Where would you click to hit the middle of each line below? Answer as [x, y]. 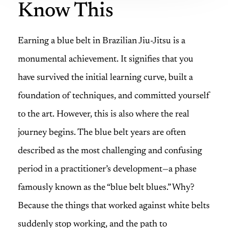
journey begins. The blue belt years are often [102, 133]
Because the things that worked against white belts [114, 206]
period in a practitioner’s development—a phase [107, 169]
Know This [66, 12]
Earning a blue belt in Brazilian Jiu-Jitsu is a [102, 41]
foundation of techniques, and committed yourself [114, 96]
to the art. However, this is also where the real [104, 115]
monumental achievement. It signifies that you [106, 60]
